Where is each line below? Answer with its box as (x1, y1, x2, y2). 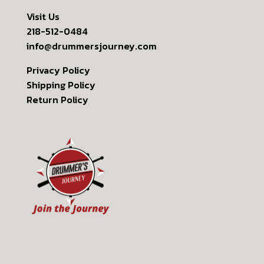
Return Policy (26, 93, 88, 107)
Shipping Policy (26, 78, 95, 93)
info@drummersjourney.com (26, 39, 157, 54)
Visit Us (26, 9, 60, 24)
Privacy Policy (26, 63, 90, 78)
